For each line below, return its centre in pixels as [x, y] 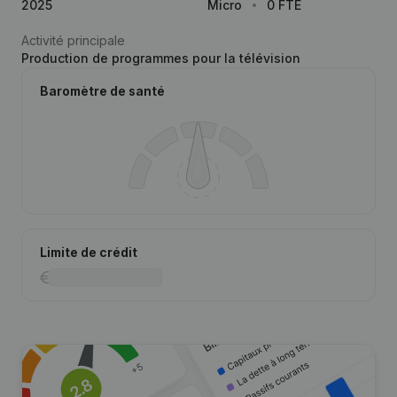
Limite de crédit [89, 252]
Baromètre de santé [102, 91]
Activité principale [73, 40]
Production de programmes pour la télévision [161, 58]
